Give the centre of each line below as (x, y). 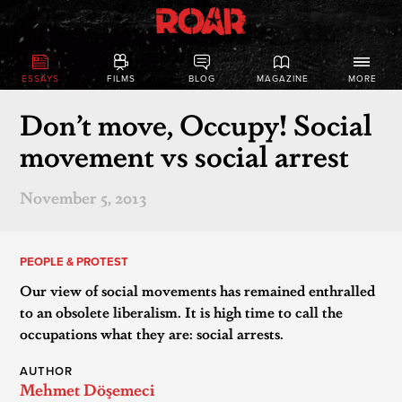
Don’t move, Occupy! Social (197, 123)
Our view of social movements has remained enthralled (198, 290)
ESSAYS (40, 79)
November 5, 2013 (83, 197)
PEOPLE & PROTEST (74, 262)
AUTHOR (47, 371)
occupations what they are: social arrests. (152, 333)
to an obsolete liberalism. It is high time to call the (182, 312)
